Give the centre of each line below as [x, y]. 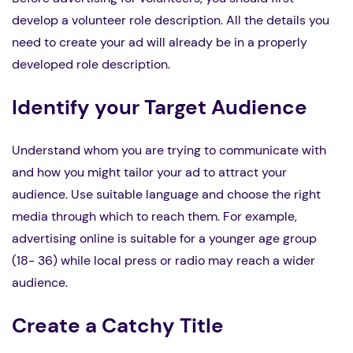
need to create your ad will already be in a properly [160, 43]
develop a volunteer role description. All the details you [171, 20]
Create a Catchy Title [118, 326]
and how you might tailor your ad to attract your [149, 173]
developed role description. [91, 65]
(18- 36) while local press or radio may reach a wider [163, 261]
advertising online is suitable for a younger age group [164, 239]
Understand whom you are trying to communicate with [169, 150]
